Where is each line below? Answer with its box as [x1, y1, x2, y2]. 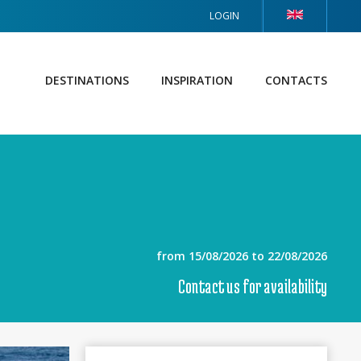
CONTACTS [265, 73, 327, 88]
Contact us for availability [178, 276, 327, 297]
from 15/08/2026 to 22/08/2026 [156, 248, 327, 263]
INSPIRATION [161, 73, 233, 88]
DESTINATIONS [45, 73, 129, 88]
